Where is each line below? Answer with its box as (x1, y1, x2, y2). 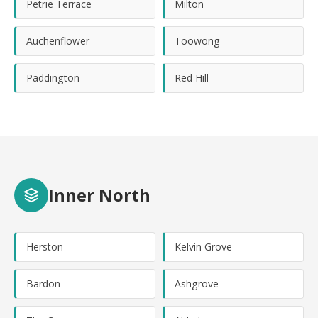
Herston (26, 240, 63, 253)
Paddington (26, 71, 79, 84)
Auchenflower (26, 34, 89, 48)
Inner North (48, 183, 150, 207)
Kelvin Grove (175, 240, 232, 253)
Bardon (26, 277, 60, 290)
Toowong (175, 34, 220, 48)
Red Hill (175, 71, 209, 84)
